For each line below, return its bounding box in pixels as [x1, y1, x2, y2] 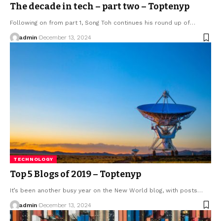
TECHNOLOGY [13, 156, 53, 162]
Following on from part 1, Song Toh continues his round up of [10, 19, 190, 27]
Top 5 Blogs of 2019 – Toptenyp [10, 168, 141, 180]
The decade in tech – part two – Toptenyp [10, 1, 189, 12]
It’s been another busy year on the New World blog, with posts [10, 186, 197, 194]
